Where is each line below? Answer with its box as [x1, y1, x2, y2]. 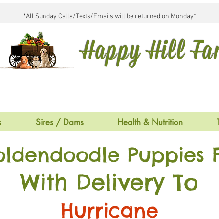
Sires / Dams [35, 117, 84, 128]
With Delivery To [20, 168, 198, 196]
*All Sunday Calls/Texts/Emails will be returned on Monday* [23, 12, 196, 21]
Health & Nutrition [117, 117, 183, 128]
